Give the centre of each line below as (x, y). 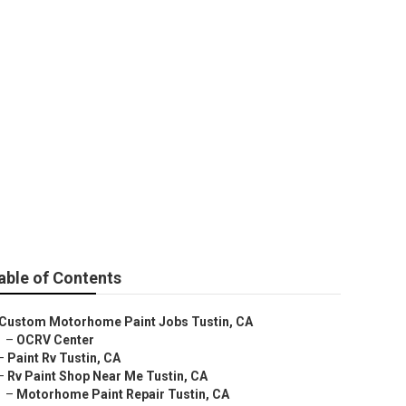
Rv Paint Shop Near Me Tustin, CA (107, 376)
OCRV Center (55, 340)
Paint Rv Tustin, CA (64, 358)
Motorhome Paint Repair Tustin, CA (123, 394)
